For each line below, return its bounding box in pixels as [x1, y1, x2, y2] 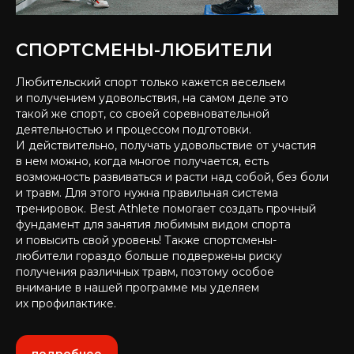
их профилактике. [16, 296, 116, 311]
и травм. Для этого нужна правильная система [16, 186, 278, 200]
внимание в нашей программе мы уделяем [16, 281, 259, 295]
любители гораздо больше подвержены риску [16, 249, 282, 263]
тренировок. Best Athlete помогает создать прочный [16, 201, 316, 216]
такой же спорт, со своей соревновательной [16, 107, 269, 121]
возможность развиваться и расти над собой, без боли [16, 170, 329, 184]
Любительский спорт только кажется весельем [16, 75, 285, 89]
